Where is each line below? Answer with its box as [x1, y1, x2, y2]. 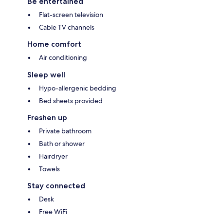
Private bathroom [39, 126, 91, 135]
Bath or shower [39, 139, 85, 148]
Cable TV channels [39, 22, 94, 32]
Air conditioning [39, 53, 87, 62]
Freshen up [27, 112, 67, 122]
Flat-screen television [39, 10, 103, 19]
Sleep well [27, 70, 65, 79]
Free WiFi [39, 207, 67, 216]
